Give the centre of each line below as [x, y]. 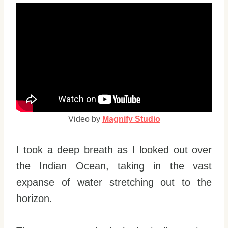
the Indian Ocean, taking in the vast [114, 166]
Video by [85, 119]
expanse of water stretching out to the [114, 182]
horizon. [36, 198]
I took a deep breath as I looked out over [114, 150]
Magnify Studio [131, 119]
